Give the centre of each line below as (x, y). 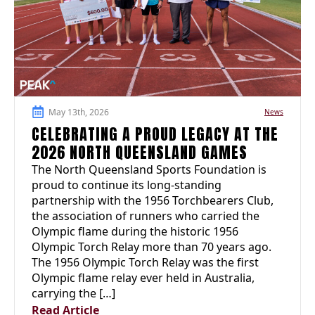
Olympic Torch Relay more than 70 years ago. (152, 247)
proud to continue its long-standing (127, 185)
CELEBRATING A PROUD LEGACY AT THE (155, 134)
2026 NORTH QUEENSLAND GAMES (140, 153)
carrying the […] (73, 294)
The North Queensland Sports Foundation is (149, 170)
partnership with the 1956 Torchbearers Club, (153, 201)
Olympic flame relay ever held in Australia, (143, 278)
